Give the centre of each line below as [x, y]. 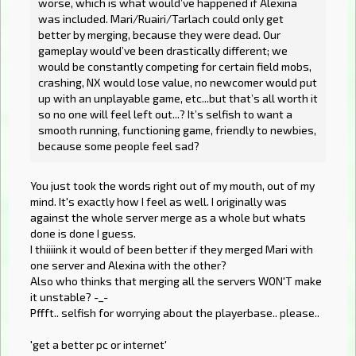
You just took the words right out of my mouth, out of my [172, 186]
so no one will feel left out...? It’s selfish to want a [165, 114]
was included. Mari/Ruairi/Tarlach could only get [161, 19]
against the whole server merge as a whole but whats [168, 218]
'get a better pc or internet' [99, 345]
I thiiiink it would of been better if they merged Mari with [172, 250]
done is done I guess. [83, 234]
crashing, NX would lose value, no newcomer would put [178, 83]
